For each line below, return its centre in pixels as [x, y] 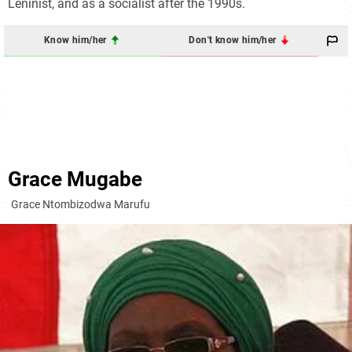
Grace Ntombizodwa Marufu [81, 204]
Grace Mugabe [75, 179]
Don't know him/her [234, 40]
